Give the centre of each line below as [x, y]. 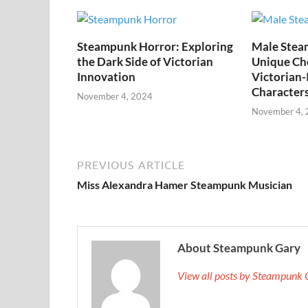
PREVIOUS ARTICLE [131, 165]
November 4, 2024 [115, 97]
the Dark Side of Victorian [145, 61]
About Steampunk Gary [239, 248]
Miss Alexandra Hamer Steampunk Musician [185, 185]
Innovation [106, 76]
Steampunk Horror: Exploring [155, 46]
